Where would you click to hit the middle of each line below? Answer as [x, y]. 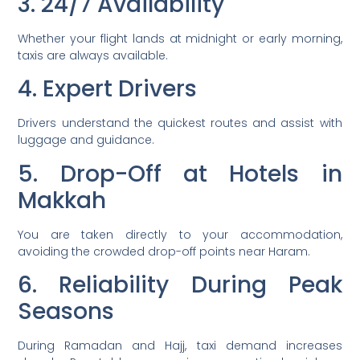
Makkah [62, 200]
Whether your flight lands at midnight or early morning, [180, 38]
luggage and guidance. [86, 140]
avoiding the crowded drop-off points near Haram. [164, 251]
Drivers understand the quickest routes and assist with [180, 123]
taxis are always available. [93, 55]
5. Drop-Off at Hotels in [180, 174]
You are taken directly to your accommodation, [180, 234]
